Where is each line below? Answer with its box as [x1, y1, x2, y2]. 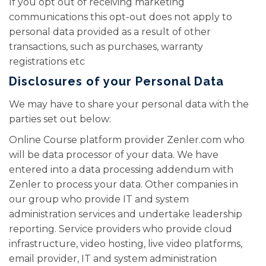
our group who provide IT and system [9, 194, 189, 205]
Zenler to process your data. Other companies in [9, 179, 238, 190]
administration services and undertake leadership [9, 208, 242, 220]
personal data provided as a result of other [9, 26, 211, 37]
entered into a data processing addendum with [9, 164, 233, 175]
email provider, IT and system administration [9, 253, 217, 264]
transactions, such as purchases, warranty [9, 41, 203, 52]
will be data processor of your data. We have [9, 149, 218, 160]
